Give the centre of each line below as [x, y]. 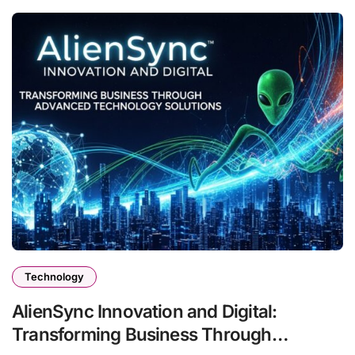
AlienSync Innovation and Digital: [145, 311]
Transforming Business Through [142, 334]
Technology [54, 277]
